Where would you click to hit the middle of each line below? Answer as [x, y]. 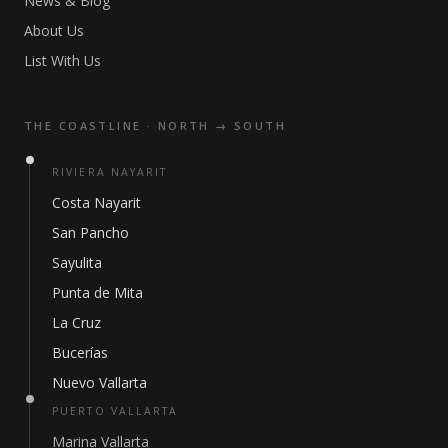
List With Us [62, 60]
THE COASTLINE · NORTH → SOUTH [155, 125]
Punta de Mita [97, 292]
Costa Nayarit [96, 202]
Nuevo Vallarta [99, 382]
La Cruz [76, 322]
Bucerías [80, 352]
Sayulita [77, 262]
